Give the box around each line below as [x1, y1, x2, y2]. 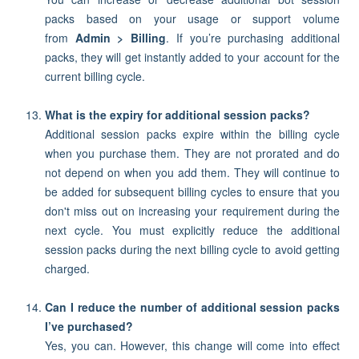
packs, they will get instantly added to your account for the [45, 49, 340, 65]
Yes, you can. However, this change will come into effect [45, 337, 340, 353]
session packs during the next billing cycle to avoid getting [45, 241, 340, 257]
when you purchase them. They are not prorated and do [45, 145, 340, 161]
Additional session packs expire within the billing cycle [45, 126, 340, 142]
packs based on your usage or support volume [45, 10, 340, 26]
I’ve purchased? [45, 318, 133, 334]
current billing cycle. [45, 68, 145, 84]
